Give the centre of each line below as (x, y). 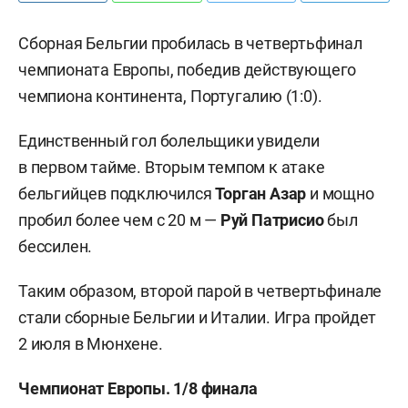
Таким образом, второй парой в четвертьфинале (200, 291)
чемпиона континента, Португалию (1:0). (170, 96)
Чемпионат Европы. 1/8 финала (138, 388)
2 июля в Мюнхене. (91, 344)
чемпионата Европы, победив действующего (188, 70)
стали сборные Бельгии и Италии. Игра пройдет (198, 317)
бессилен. (56, 246)
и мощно (340, 194)
